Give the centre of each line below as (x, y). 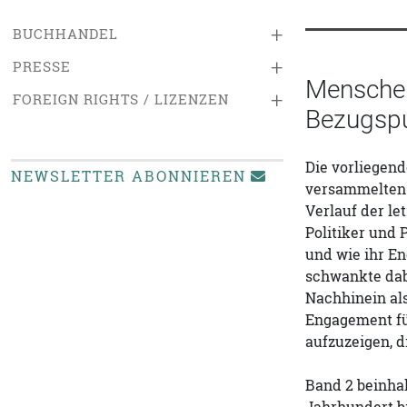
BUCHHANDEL (65, 34)
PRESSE (42, 67)
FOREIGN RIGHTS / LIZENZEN (121, 99)
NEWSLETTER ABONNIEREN (129, 176)
